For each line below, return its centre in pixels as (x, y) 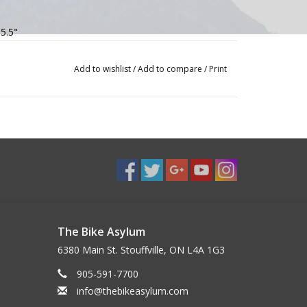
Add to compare (171, 69)
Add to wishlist (102, 69)
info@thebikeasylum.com (132, 291)
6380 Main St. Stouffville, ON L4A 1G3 (141, 250)
